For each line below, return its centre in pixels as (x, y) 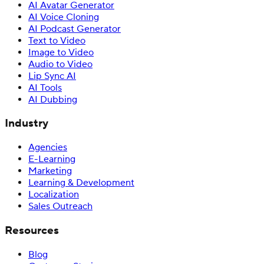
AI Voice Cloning (64, 17)
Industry (27, 123)
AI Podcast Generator (75, 29)
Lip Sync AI (52, 76)
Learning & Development (81, 183)
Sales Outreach (60, 207)
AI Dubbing (53, 99)
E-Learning (52, 159)
